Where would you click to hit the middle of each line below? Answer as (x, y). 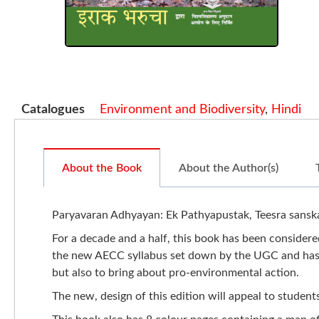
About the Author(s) (229, 168)
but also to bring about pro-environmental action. (176, 272)
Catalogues (53, 109)
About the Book (102, 168)
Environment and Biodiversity (183, 109)
